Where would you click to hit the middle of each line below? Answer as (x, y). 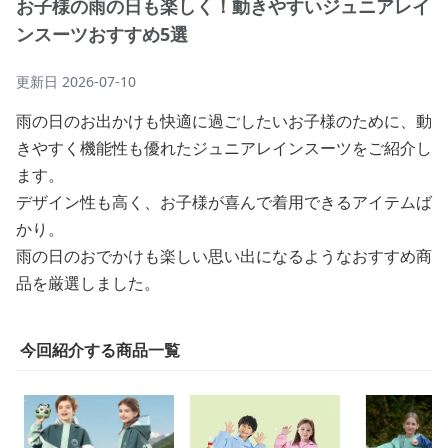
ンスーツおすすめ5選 (102, 34)
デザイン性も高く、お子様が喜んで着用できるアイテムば (224, 202)
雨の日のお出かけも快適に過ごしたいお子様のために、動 (224, 121)
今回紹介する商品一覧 (100, 350)
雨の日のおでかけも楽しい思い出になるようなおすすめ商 (224, 256)
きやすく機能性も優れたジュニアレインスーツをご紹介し (224, 148)
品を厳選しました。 (88, 283)
